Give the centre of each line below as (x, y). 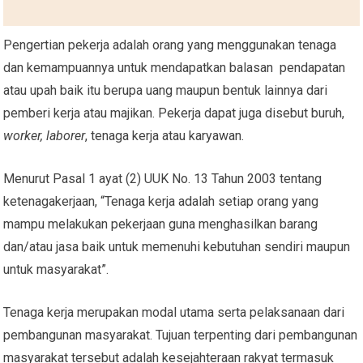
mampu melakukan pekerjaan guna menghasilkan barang (161, 224)
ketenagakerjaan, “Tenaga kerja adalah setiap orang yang (161, 201)
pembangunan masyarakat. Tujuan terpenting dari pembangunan (181, 335)
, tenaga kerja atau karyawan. (165, 135)
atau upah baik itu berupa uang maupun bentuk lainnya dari (166, 90)
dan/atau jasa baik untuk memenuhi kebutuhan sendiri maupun (177, 246)
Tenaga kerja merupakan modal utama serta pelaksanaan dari (174, 312)
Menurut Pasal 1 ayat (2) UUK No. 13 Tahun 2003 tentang (163, 178)
